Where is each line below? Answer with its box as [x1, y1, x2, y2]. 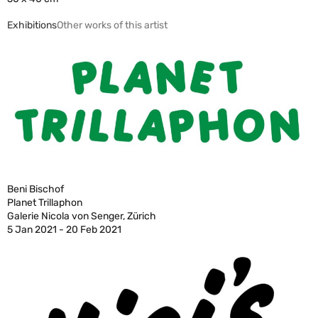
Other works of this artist [57, 18, 168, 31]
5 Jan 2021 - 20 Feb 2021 [7, 223, 121, 236]
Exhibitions [7, 18, 57, 31]
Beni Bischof [7, 182, 64, 195]
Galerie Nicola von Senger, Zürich [7, 209, 156, 222]
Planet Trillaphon [7, 196, 82, 209]
